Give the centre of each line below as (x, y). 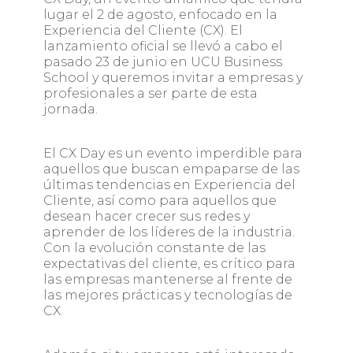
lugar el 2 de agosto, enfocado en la (160, 15)
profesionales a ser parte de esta (150, 94)
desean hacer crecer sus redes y (146, 217)
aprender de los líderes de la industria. (169, 232)
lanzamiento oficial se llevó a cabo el (163, 46)
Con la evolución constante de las (154, 248)
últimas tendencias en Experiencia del (169, 185)
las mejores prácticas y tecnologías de (167, 295)
